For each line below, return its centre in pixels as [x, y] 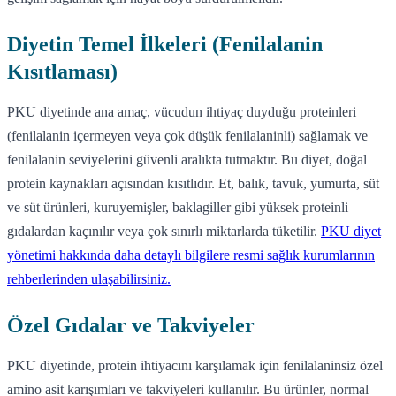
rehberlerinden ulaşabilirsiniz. [89, 278]
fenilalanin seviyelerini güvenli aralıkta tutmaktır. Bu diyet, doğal [187, 159]
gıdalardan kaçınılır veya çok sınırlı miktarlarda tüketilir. [164, 231]
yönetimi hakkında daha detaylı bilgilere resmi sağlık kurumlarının [191, 255]
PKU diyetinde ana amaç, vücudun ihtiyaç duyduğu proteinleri [182, 111]
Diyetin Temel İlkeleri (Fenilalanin [165, 44]
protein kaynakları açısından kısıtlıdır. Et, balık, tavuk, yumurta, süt [193, 183]
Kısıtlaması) [62, 71]
